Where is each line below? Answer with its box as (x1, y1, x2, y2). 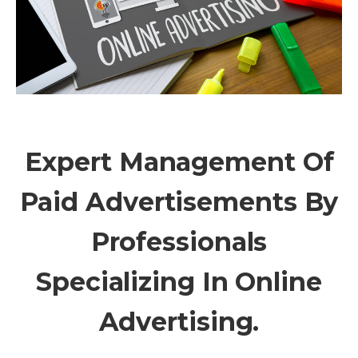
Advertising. (98, 305, 260, 337)
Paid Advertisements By (19, 185, 339, 217)
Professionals (90, 225, 268, 257)
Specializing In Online (36, 265, 322, 297)
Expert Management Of (24, 145, 334, 177)
